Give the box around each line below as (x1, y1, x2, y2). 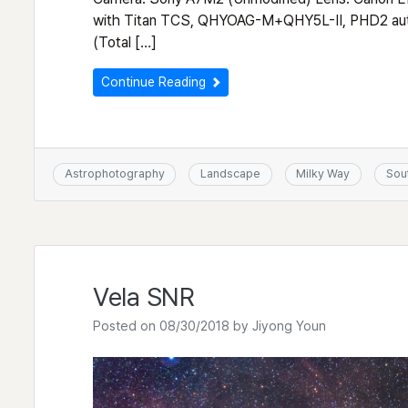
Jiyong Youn (252, 317, 326, 333)
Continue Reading (101, 75, 209, 90)
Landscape (199, 167, 260, 181)
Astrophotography (64, 167, 165, 181)
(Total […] (93, 34, 157, 52)
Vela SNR (93, 280, 195, 312)
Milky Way (296, 167, 351, 181)
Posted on (93, 317, 159, 333)
